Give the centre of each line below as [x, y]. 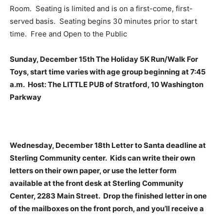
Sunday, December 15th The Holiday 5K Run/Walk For [104, 59]
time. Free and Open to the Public [68, 34]
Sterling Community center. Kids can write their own [102, 158]
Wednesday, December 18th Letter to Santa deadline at [108, 145]
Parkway [26, 97]
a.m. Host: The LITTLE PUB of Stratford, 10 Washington [107, 84]
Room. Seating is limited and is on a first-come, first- [101, 8]
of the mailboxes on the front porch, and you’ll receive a [107, 208]
